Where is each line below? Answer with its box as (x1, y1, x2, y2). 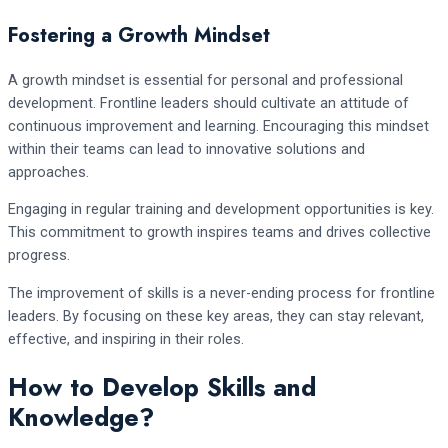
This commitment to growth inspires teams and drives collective (8, 223, 431, 242)
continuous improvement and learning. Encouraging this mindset (8, 116, 429, 135)
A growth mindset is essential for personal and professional (8, 70, 403, 89)
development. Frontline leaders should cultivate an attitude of (8, 93, 409, 112)
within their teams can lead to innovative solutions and (8, 139, 365, 158)
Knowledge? (8, 398, 154, 435)
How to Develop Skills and (8, 368, 316, 405)
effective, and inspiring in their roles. (8, 329, 244, 348)
